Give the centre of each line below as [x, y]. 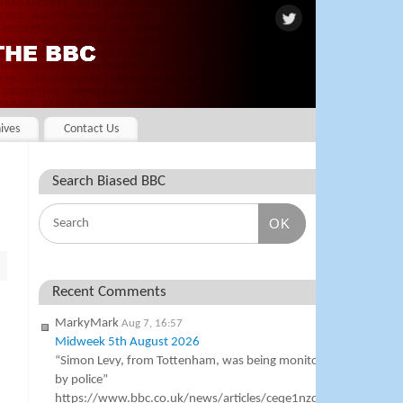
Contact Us [91, 130]
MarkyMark [87, 324]
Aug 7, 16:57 [152, 324]
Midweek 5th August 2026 [128, 343]
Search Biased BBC [109, 182]
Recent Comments [110, 293]
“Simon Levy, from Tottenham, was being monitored [196, 362]
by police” [82, 381]
